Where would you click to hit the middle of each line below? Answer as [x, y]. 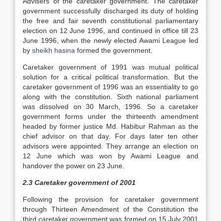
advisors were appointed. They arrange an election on [110, 146]
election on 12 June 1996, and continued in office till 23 [110, 31]
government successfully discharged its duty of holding [110, 11]
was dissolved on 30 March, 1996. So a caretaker [110, 107]
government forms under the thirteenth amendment [110, 116]
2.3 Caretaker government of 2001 [79, 183]
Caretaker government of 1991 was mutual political [110, 67]
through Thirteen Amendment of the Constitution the [110, 209]
